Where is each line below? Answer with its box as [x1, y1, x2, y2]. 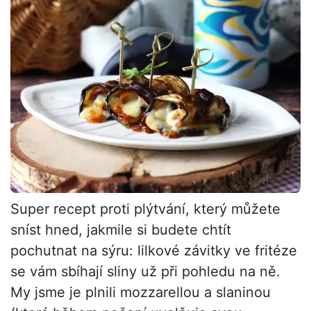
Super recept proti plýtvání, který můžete [10, 201, 280, 218]
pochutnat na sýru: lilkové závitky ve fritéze [10, 242, 297, 260]
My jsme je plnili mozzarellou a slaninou [10, 284, 271, 301]
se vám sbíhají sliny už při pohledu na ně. [10, 263, 280, 280]
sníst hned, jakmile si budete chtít [10, 221, 231, 239]
